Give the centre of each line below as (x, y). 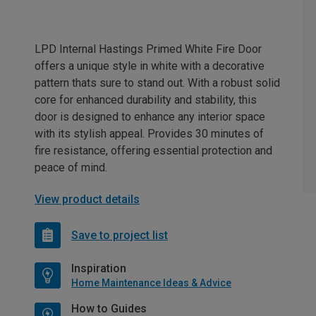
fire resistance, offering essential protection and (153, 151)
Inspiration (99, 269)
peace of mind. (71, 168)
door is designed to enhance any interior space (150, 117)
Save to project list (120, 235)
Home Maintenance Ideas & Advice (151, 283)
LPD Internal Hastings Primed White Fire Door (148, 49)
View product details (87, 200)
